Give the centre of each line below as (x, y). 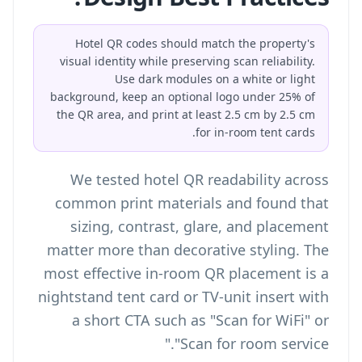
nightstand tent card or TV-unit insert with (183, 297)
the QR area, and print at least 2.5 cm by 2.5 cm (186, 114)
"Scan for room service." (252, 343)
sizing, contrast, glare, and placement (200, 226)
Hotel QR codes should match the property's (195, 43)
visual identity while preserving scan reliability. (187, 61)
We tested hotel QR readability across (200, 179)
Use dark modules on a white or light (215, 79)
